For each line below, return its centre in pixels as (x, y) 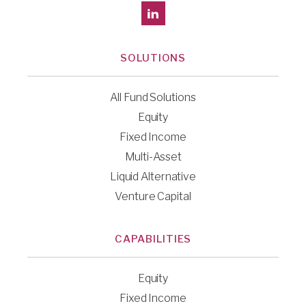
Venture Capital (153, 196)
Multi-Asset (153, 156)
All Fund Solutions (153, 97)
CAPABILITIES (153, 239)
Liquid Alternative (153, 176)
